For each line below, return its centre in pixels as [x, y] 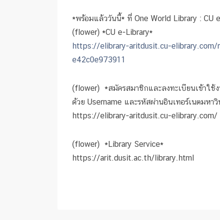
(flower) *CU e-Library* [112, 32]
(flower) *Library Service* [118, 144]
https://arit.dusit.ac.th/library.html [133, 158]
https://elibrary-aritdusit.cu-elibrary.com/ [145, 116]
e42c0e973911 [99, 60]
